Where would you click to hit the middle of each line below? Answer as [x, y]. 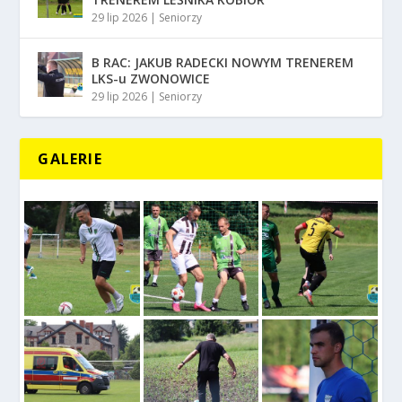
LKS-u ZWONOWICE [151, 78]
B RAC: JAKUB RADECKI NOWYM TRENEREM [223, 62]
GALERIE [70, 158]
